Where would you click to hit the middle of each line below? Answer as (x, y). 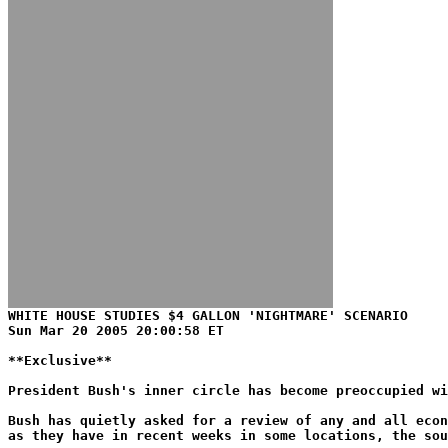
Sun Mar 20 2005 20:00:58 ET (116, 330)
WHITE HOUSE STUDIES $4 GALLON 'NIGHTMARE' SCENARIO (208, 315)
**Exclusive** (60, 360)
